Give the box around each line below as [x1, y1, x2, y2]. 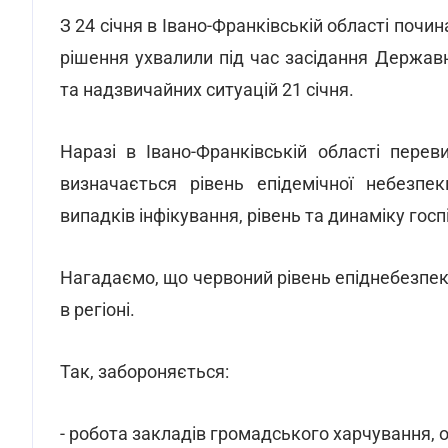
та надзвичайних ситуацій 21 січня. [60, 79, 354, 100]
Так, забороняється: [60, 361, 229, 382]
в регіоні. [60, 299, 135, 320]
